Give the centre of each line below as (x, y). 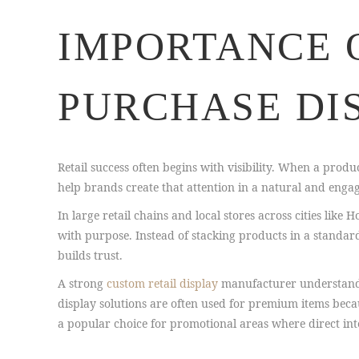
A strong (82, 283)
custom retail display (162, 283)
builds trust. (90, 255)
